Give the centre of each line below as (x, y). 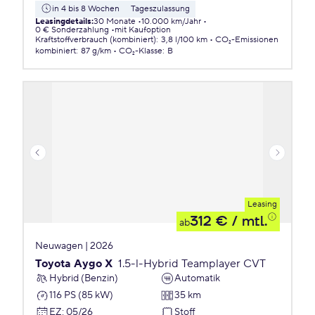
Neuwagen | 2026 (74, 246)
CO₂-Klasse (141, 51)
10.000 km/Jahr (171, 21)
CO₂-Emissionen (247, 40)
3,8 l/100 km (184, 40)
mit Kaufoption (143, 30)
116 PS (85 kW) (81, 295)
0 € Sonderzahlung (72, 30)
